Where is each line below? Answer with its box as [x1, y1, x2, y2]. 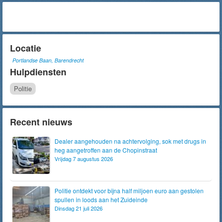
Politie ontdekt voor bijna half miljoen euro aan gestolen [55, 186, 204, 195]
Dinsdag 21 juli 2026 [55, 204, 103, 212]
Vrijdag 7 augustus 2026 [55, 155, 113, 163]
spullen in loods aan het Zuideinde [55, 195, 148, 204]
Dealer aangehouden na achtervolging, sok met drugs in [55, 137, 206, 145]
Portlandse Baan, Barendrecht [12, 56, 84, 64]
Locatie [10, 42, 41, 55]
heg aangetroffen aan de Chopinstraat [55, 146, 157, 154]
